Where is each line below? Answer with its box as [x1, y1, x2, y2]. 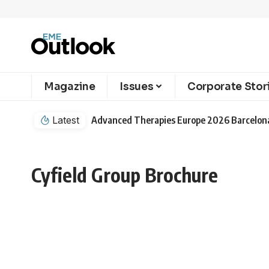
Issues [119, 80, 154, 93]
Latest [52, 113, 79, 126]
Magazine [44, 80, 95, 93]
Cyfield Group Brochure [31, 163, 218, 187]
